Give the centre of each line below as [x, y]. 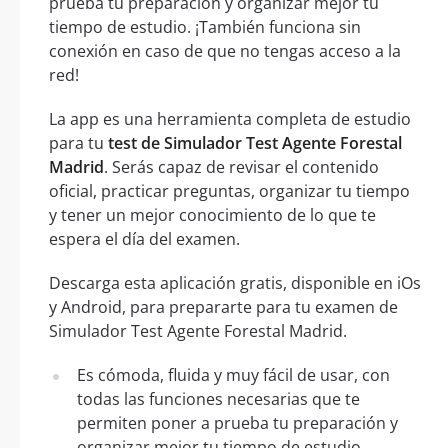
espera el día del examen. [144, 238]
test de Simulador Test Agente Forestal [255, 142]
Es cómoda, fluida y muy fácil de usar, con [233, 374]
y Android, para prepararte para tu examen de [223, 306]
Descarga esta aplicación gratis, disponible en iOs [235, 282]
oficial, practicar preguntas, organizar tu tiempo [229, 190]
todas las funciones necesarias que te [218, 398]
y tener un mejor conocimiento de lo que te [212, 214]
